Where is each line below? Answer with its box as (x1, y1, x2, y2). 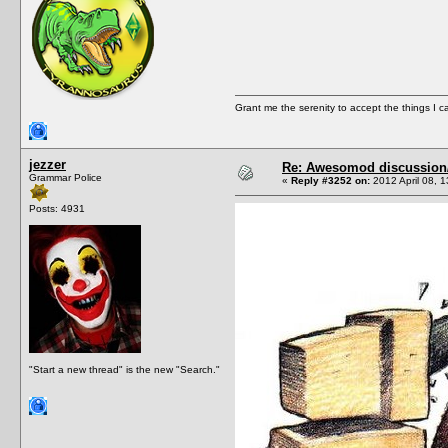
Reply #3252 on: (291, 174, 370, 186)
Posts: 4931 (29, 202, 85, 214)
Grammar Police (29, 171, 102, 183)
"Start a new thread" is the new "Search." (29, 363, 220, 375)
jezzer (29, 156, 66, 172)
